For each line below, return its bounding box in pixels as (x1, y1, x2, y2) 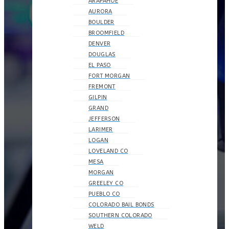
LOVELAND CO (88, 148, 128, 154)
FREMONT (88, 83, 116, 90)
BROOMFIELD (88, 30, 124, 36)
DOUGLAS (88, 51, 116, 58)
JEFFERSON (88, 116, 120, 122)
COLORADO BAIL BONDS (88, 201, 154, 208)
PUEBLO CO (88, 191, 120, 197)
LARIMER (88, 126, 113, 133)
